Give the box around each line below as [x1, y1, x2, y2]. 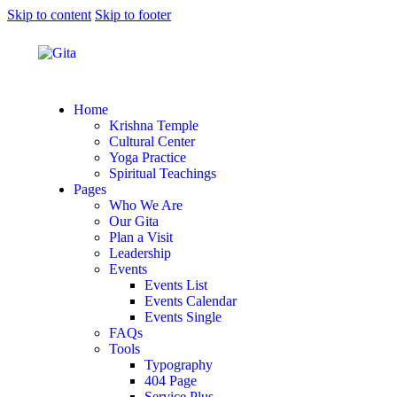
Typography [144, 357, 213, 372]
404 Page [144, 373, 197, 388]
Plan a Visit [109, 230, 173, 245]
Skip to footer [95, 7, 171, 22]
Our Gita [109, 214, 159, 229]
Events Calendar [144, 293, 237, 308]
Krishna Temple [109, 118, 198, 133]
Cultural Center [109, 134, 195, 149]
